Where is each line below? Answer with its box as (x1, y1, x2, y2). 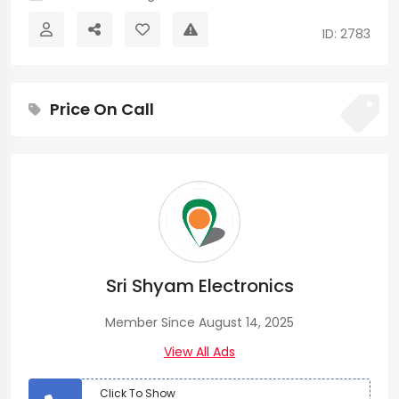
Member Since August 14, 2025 (105, 313, 294, 331)
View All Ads (164, 342, 235, 361)
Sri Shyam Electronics (105, 273, 294, 298)
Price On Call (50, 97, 154, 120)
